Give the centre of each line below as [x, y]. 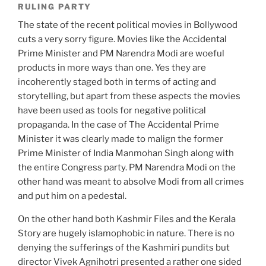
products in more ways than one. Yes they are [112, 68]
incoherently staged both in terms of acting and [117, 82]
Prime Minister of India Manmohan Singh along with [126, 153]
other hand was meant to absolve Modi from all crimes [131, 182]
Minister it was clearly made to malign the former [121, 139]
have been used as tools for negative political [112, 111]
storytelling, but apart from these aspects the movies [129, 96]
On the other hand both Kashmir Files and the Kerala [127, 219]
